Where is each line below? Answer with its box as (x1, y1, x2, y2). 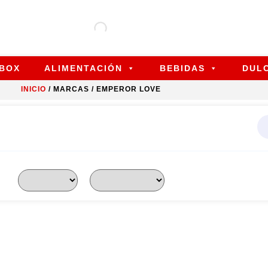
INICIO (21, 84, 46, 93)
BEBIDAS (160, 63, 205, 73)
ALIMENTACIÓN (44, 63, 123, 73)
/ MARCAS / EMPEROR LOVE (46, 84, 161, 93)
